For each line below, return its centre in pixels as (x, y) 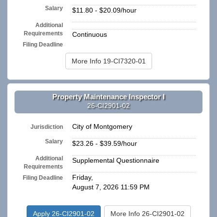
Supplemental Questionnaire (116, 161)
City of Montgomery (102, 127)
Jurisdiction (47, 127)
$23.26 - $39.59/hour (105, 144)
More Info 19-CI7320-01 (108, 61)
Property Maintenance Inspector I (108, 96)
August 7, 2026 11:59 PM (111, 187)
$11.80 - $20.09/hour (104, 10)
